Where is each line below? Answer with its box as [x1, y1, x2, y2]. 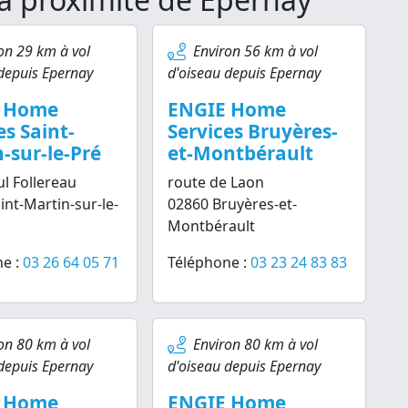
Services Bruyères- [168, 118, 339, 144]
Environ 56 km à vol [193, 41, 319, 61]
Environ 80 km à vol [193, 334, 319, 354]
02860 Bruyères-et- [168, 194, 298, 214]
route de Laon [168, 172, 265, 192]
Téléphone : [168, 252, 251, 272]
